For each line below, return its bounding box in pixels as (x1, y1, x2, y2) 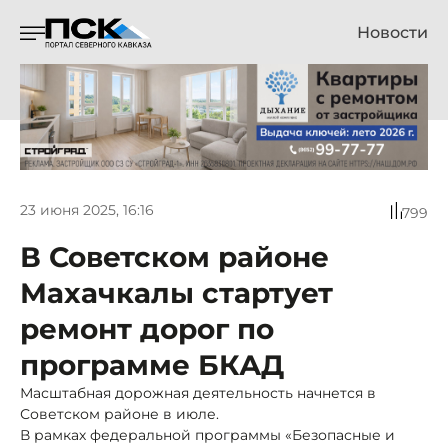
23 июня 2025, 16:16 (20, 201, 154, 220)
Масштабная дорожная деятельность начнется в (20, 383, 376, 402)
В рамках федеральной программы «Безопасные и (20, 425, 395, 444)
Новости (357, 23, 428, 42)
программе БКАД (20, 347, 284, 382)
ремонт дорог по (20, 311, 274, 346)
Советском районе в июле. (20, 404, 219, 423)
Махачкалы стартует (20, 275, 333, 310)
